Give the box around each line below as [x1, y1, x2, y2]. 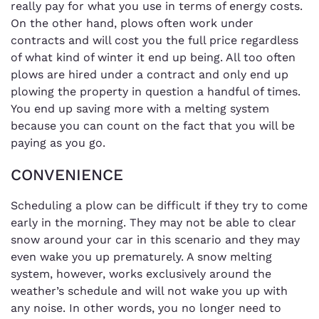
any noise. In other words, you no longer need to [11, 300, 281, 315]
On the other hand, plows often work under [11, 16, 253, 30]
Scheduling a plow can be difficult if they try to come [11, 198, 308, 212]
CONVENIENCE [11, 165, 123, 184]
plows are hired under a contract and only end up [11, 67, 288, 81]
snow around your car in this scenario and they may [11, 232, 300, 246]
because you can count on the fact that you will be [11, 118, 295, 132]
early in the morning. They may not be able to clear [11, 215, 296, 229]
